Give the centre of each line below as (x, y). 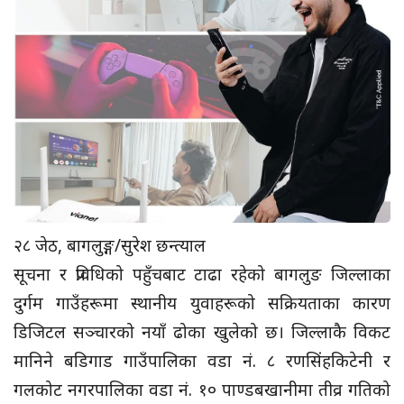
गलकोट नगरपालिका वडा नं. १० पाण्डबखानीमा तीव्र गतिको (202, 389)
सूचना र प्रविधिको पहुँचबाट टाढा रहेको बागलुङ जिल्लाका (202, 274)
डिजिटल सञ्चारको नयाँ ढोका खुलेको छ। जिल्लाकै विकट (202, 331)
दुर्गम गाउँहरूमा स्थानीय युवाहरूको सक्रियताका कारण (202, 303)
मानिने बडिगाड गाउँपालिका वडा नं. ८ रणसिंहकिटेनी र (202, 360)
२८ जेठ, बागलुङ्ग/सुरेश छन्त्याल (112, 245)
